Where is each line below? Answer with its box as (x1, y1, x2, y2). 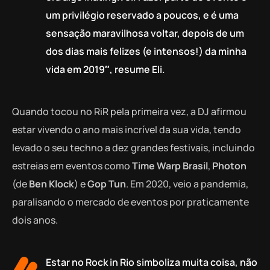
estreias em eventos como (12, 159, 132, 173)
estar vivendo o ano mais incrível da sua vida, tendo (12, 123, 241, 137)
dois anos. (12, 213, 58, 227)
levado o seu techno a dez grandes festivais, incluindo (12, 141, 255, 155)
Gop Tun (87, 177, 126, 191)
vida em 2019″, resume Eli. (46, 63, 165, 77)
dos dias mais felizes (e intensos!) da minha (46, 45, 246, 58)
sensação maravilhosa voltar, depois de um (46, 27, 244, 40)
